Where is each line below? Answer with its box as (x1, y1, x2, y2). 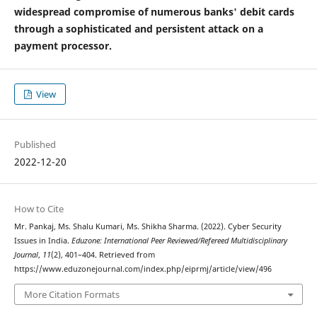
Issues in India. (13, 236, 71, 246)
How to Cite (13, 202, 64, 216)
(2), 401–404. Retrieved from (50, 250, 155, 260)
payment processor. (13, 39, 112, 52)
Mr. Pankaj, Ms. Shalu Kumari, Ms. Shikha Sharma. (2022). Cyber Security (13, 221, 282, 232)
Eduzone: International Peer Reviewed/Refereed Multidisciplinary (71, 236, 287, 246)
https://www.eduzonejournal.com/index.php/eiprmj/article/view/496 (13, 264, 272, 275)
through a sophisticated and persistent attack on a (13, 22, 263, 35)
